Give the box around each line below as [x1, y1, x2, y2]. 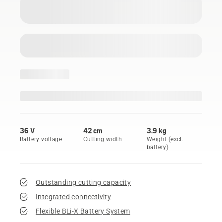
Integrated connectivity [36, 192, 111, 201]
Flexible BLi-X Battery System [36, 207, 130, 215]
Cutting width [83, 135, 122, 143]
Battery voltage [20, 135, 62, 143]
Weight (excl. [147, 135, 184, 143]
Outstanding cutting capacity [36, 178, 131, 186]
